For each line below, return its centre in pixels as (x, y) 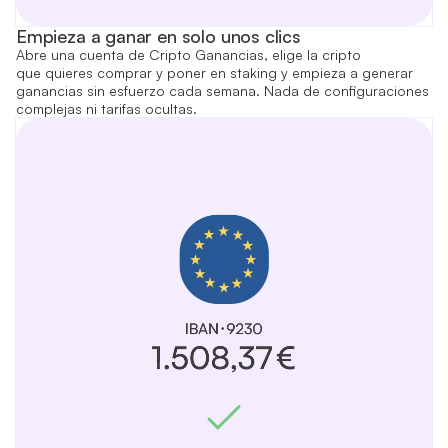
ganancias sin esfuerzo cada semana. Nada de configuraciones (222, 90)
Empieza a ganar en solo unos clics (158, 36)
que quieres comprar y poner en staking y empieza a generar (214, 72)
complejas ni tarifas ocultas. (106, 108)
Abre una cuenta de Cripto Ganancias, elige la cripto (188, 54)
